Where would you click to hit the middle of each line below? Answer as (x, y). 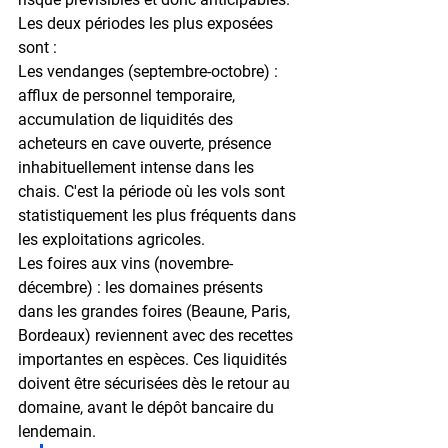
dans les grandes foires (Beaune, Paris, (156, 311)
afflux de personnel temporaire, (128, 95)
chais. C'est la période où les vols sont (153, 191)
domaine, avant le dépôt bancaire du (148, 407)
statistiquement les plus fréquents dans (159, 215)
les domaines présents (184, 287)
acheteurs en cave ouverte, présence (146, 143)
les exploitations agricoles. (111, 239)
